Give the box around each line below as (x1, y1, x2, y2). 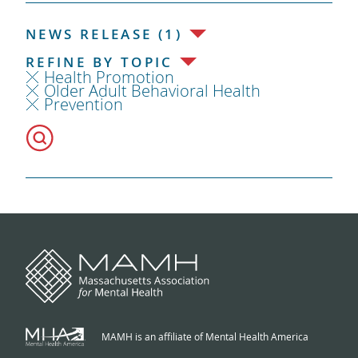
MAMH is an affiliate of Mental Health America (101, 329, 308, 343)
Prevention (43, 93, 123, 115)
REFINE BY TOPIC (25, 52, 173, 71)
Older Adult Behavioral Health (43, 79, 261, 101)
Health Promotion (43, 66, 174, 88)
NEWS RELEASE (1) (25, 24, 183, 43)
